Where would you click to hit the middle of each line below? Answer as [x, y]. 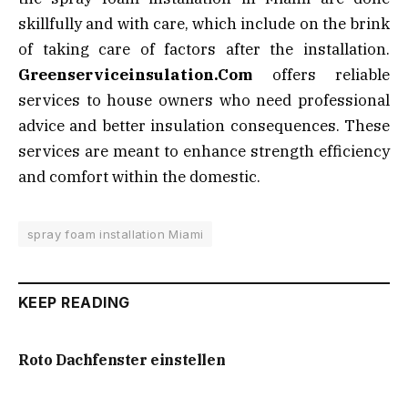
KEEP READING [74, 302]
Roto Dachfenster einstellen [122, 359]
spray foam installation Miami [116, 234]
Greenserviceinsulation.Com [135, 74]
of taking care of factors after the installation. [204, 49]
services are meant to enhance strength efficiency [204, 151]
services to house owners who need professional [204, 100]
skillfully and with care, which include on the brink [204, 23]
